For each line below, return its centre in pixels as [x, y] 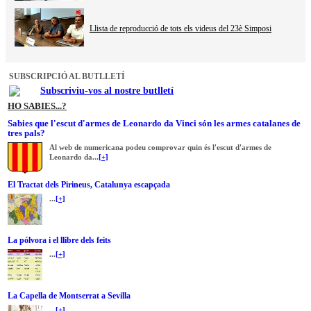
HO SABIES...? [37, 106]
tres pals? [26, 133]
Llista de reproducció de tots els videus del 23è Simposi [180, 28]
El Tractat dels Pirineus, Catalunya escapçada [89, 184]
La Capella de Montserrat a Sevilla [69, 295]
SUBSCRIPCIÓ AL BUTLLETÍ [67, 76]
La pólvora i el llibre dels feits [59, 240]
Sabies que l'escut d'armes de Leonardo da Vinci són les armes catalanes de [154, 123]
